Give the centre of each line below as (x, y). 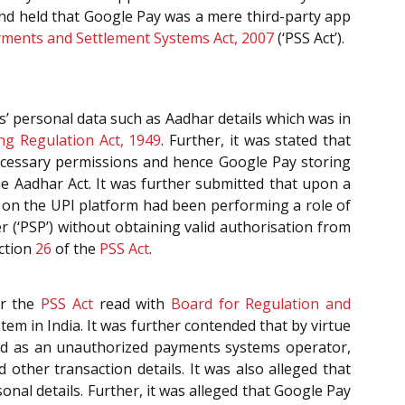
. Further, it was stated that (256, 141)
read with (132, 303)
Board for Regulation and (261, 303)
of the (75, 249)
